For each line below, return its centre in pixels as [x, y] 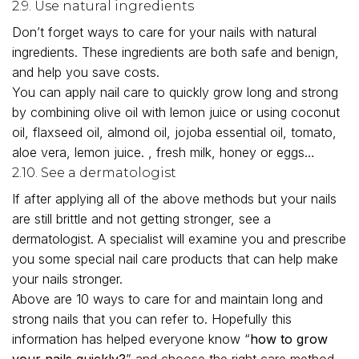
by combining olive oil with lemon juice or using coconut [176, 112]
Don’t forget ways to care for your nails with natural [164, 32]
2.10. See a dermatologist [94, 172]
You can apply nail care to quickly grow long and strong [175, 92]
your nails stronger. [67, 278]
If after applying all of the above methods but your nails [174, 198]
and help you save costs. [86, 72]
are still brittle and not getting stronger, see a [141, 218]
